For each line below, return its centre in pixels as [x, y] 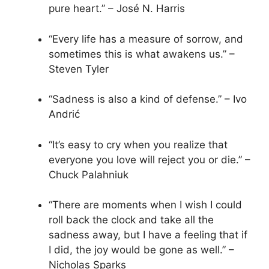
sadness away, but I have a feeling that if [148, 235]
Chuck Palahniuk [89, 174]
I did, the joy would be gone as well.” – [141, 250]
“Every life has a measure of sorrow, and [146, 39]
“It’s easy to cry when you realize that [138, 144]
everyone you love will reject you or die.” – [150, 159]
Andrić [64, 114]
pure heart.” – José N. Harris [117, 9]
